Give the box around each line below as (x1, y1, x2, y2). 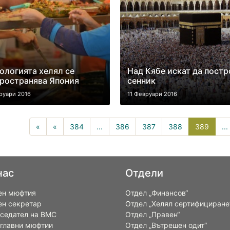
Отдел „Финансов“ (125, 188, 188, 197)
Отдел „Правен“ (125, 210, 180, 219)
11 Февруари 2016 (127, 90, 177, 98)
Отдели (125, 167, 163, 179)
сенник (127, 75, 156, 86)
